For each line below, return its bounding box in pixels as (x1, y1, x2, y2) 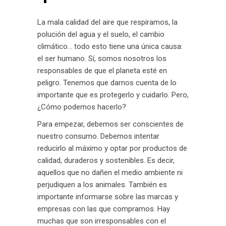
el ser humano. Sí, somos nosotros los (37, 54, 166, 63)
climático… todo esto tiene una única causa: (37, 42, 183, 51)
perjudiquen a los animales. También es (37, 180, 167, 189)
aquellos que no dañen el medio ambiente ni (37, 168, 183, 177)
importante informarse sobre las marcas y (37, 192, 178, 201)
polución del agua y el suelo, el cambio (37, 30, 164, 39)
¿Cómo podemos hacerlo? (37, 102, 126, 111)
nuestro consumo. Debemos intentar (37, 132, 159, 141)
